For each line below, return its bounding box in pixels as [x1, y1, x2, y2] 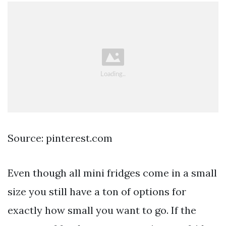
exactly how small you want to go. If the [8, 204, 196, 217]
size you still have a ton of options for [8, 185, 186, 198]
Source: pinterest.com [8, 132, 112, 145]
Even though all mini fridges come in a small [8, 166, 217, 180]
